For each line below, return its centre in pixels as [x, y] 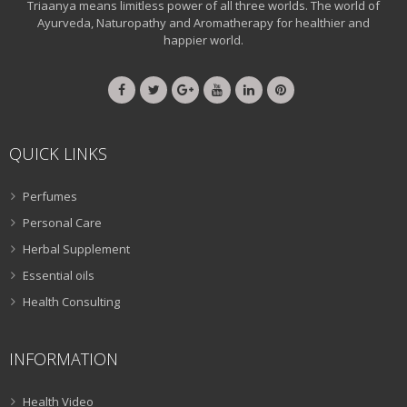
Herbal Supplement [76, 248]
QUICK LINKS [58, 153]
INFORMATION [64, 358]
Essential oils [59, 275]
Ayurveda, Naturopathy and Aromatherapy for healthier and [203, 22]
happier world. [203, 40]
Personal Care [62, 222]
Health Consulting [71, 301]
